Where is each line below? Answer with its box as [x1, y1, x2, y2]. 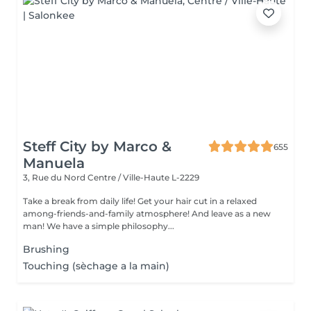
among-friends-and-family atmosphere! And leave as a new [23, 208, 271, 219]
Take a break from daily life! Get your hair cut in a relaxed [23, 196, 257, 206]
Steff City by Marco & [23, 138, 171, 155]
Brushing [23, 243, 69, 255]
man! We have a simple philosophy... [47, 221, 174, 231]
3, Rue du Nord [23, 172, 87, 183]
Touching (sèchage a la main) [23, 260, 169, 272]
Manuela [23, 155, 85, 171]
